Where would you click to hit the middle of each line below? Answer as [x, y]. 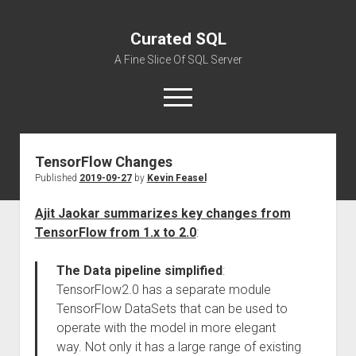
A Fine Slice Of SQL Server [178, 60]
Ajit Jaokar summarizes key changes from [163, 213]
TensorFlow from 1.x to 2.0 [115, 232]
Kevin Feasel [176, 178]
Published [57, 178]
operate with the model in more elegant [166, 328]
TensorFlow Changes [103, 162]
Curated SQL [178, 39]
